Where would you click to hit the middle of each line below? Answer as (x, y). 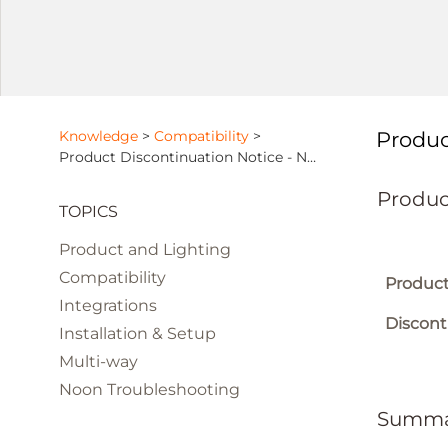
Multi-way (99, 361)
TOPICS (89, 211)
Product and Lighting (145, 249)
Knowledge (99, 136)
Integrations (108, 305)
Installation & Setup (138, 333)
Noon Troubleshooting (150, 389)
